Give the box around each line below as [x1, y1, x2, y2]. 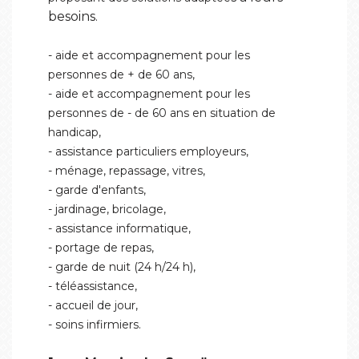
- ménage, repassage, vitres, [48, 163, 205, 178]
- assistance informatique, [48, 221, 191, 236]
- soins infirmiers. [48, 317, 141, 332]
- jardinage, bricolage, [48, 202, 166, 216]
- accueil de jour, [48, 298, 138, 313]
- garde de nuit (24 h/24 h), [48, 260, 196, 274]
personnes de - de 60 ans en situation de [48, 106, 276, 120]
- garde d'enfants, [48, 183, 146, 197]
